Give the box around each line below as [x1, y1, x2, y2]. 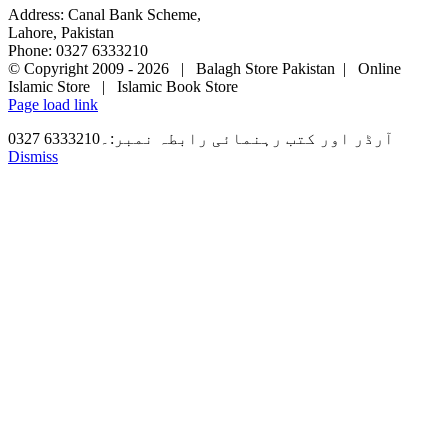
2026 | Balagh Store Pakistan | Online [137, 60, 401, 78]
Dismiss [8, 148, 58, 166]
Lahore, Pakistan [8, 24, 114, 42]
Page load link [8, 96, 98, 114]
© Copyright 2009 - [8, 60, 137, 78]
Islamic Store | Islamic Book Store [8, 78, 238, 96]
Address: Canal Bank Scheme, [8, 6, 201, 24]
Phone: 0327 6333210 [8, 42, 148, 60]
